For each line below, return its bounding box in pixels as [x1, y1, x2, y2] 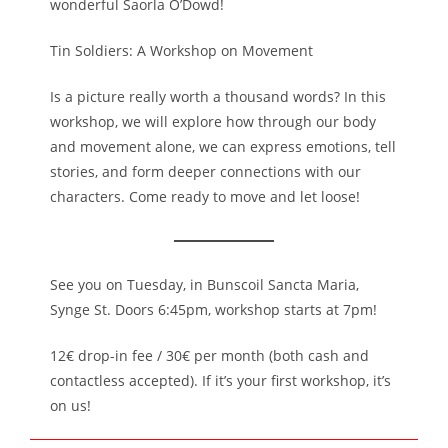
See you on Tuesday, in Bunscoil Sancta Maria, [50, 275, 359, 294]
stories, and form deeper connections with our [50, 162, 361, 181]
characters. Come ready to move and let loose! [50, 187, 360, 206]
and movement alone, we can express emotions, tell [50, 137, 396, 156]
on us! [50, 396, 91, 415]
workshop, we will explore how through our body [50, 112, 376, 131]
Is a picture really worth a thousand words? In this [50, 87, 386, 106]
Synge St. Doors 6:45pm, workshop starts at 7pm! [50, 300, 377, 319]
